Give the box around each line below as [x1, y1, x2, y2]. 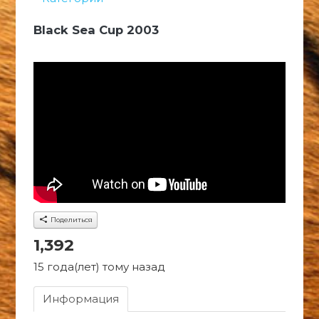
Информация [42, 291, 119, 305]
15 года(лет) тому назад [33, 259, 165, 273]
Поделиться [48, 215, 93, 224]
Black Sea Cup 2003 [33, 23, 159, 37]
